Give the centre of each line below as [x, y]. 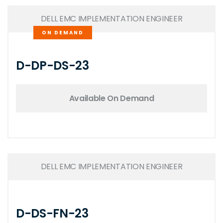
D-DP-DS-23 [53, 65]
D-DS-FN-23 [52, 213]
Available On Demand [111, 98]
